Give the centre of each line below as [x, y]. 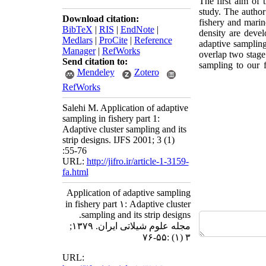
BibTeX [77, 29]
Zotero [146, 72]
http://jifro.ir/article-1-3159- [137, 161]
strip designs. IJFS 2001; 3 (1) [118, 140]
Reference [153, 40]
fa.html [75, 172]
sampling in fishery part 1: [111, 118]
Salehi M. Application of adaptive [125, 108]
